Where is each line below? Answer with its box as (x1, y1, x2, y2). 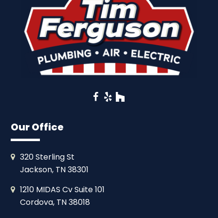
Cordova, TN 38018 (20, 196, 91, 208)
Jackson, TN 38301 (20, 163, 89, 175)
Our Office (11, 120, 64, 134)
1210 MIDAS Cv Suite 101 (20, 183, 105, 195)
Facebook (95, 94, 145, 109)
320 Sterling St (20, 151, 75, 163)
